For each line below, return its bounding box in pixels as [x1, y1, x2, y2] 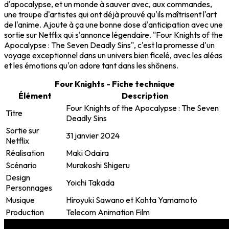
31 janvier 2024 [66, 130, 120, 141]
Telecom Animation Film [66, 207, 150, 218]
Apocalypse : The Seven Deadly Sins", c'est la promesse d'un [4, 40, 215, 51]
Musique [6, 195, 35, 205]
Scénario [6, 160, 37, 171]
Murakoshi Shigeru [66, 160, 130, 171]
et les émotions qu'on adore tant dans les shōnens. [4, 60, 178, 71]
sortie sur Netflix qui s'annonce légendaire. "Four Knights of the [4, 30, 223, 40]
